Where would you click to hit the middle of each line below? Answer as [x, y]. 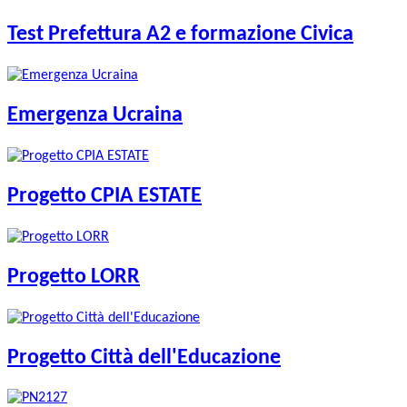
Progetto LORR [74, 277]
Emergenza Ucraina [95, 116]
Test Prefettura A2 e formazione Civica [180, 35]
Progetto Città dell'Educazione [144, 357]
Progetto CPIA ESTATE [104, 196]
